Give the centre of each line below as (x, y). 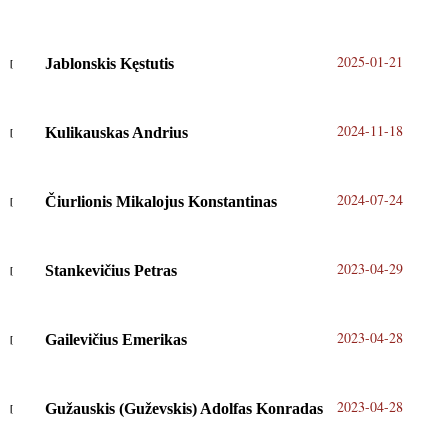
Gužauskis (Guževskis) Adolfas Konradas (183, 409)
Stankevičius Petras (110, 271)
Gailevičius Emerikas (115, 340)
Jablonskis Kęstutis (109, 64)
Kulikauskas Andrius (116, 133)
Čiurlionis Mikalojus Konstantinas (160, 202)
